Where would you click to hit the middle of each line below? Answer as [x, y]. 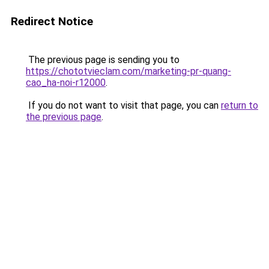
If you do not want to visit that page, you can [123, 105]
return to [240, 105]
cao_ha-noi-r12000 [66, 83]
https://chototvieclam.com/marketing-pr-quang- [128, 71]
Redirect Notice [52, 21]
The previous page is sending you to [103, 60]
